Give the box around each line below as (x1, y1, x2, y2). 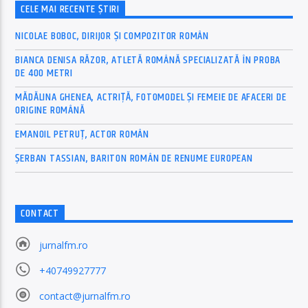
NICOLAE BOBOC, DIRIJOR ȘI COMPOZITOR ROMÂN (15, 27, 210, 45)
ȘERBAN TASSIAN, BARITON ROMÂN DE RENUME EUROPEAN (15, 149, 253, 167)
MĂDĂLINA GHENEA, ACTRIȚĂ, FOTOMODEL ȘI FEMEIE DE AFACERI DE (15, 88, 287, 106)
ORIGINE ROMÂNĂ (15, 101, 85, 119)
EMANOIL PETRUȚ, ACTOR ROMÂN (15, 125, 150, 143)
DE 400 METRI (15, 64, 74, 82)
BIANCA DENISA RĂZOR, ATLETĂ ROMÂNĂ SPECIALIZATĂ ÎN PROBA (15, 51, 281, 69)
